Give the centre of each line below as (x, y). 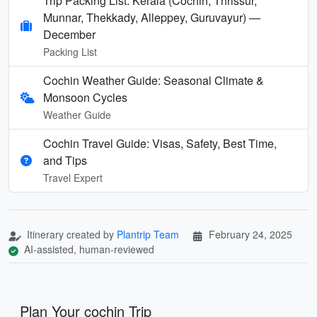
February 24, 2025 (250, 234)
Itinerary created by (70, 234)
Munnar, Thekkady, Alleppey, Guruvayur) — (152, 17)
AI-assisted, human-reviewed (88, 249)
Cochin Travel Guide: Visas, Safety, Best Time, (160, 143)
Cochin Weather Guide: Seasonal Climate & (154, 80)
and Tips (65, 160)
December (69, 34)
